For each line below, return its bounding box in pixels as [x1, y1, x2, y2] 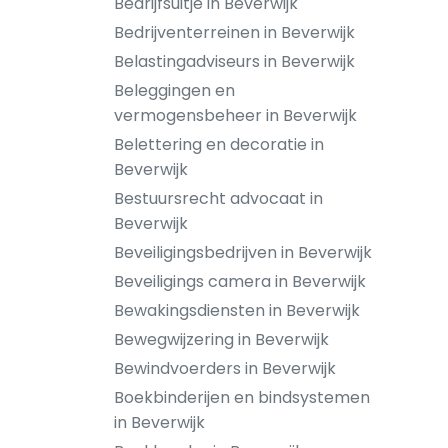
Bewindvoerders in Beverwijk [114, 357, 336, 380]
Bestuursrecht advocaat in [114, 187, 323, 210]
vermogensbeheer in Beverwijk [114, 104, 357, 127]
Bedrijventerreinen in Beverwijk [114, 21, 355, 44]
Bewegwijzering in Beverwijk [114, 328, 329, 351]
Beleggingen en [114, 79, 235, 102]
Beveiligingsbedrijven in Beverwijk [114, 241, 372, 264]
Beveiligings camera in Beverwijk [114, 270, 366, 293]
